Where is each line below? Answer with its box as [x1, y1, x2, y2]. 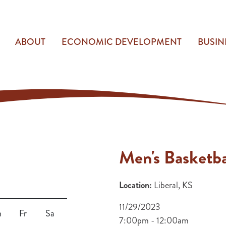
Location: [119, 179, 152, 192]
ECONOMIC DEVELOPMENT [62, 35, 182, 48]
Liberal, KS [151, 179, 193, 192]
